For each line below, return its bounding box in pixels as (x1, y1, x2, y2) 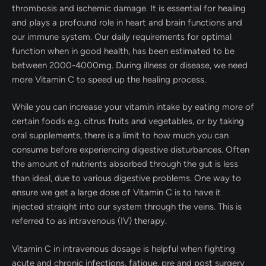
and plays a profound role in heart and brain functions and (12, 17, 242, 28)
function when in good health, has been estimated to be (12, 45, 235, 56)
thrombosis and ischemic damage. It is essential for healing (12, 2, 246, 14)
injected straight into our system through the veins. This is (12, 201, 242, 212)
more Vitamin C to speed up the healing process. (12, 74, 206, 85)
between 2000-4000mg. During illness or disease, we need (12, 59, 248, 71)
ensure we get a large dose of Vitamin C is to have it (12, 187, 221, 198)
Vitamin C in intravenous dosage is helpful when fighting (12, 243, 235, 254)
